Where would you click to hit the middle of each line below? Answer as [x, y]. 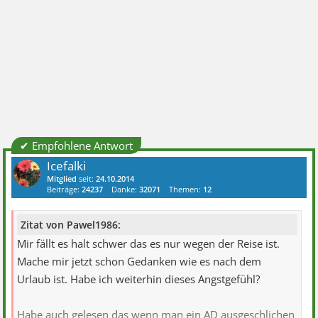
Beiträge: [65, 189]
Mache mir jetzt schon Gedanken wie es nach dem [139, 261]
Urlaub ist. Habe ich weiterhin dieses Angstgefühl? [139, 279]
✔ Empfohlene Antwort [77, 146]
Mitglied [62, 179]
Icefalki [67, 166]
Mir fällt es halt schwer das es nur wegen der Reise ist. [149, 243]
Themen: [186, 189]
